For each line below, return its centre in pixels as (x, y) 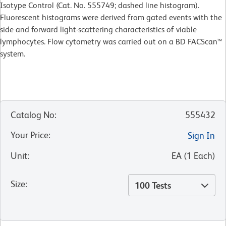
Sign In (201, 136)
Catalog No (33, 115)
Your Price (30, 135)
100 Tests (153, 186)
